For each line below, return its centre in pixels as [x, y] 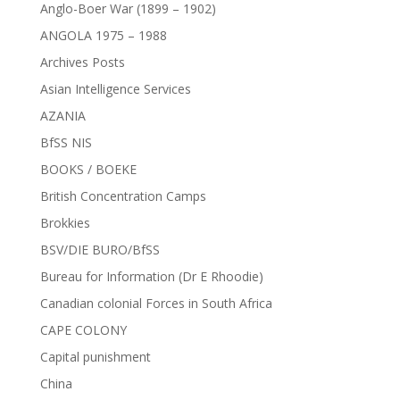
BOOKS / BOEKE [88, 169]
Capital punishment [95, 357]
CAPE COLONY [83, 330]
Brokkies [65, 223]
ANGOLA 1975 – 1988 [103, 35]
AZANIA [62, 116]
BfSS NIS [66, 142]
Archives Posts [82, 62]
